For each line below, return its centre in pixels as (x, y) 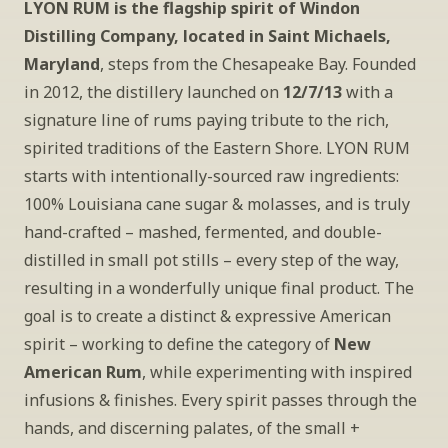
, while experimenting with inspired (277, 372)
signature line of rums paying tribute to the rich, (206, 120)
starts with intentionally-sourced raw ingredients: (211, 176)
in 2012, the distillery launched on (153, 92)
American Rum (83, 372)
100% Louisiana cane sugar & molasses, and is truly (217, 204)
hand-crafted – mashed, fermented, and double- (203, 232)
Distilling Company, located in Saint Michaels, (207, 36)
